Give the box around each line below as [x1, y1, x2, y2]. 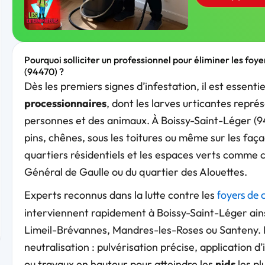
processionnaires [24, 96, 106, 110]
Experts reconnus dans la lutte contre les [24, 188, 217, 202]
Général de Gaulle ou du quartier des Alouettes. [24, 164, 247, 179]
